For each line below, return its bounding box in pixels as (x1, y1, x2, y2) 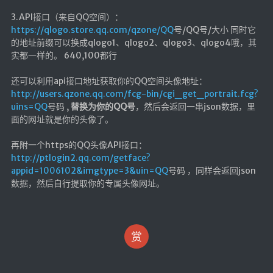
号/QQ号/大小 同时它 (173, 24, 256, 36)
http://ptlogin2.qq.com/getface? (10, 152, 151, 164)
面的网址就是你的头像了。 (10, 114, 113, 126)
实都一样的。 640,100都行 (10, 50, 117, 62)
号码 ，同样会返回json (168, 165, 256, 177)
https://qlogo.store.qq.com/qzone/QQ (10, 24, 174, 36)
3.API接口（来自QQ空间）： (10, 12, 123, 23)
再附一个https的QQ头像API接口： (10, 140, 147, 151)
